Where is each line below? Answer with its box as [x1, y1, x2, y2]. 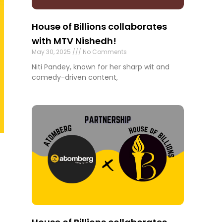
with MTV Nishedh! [32, 34, 117, 47]
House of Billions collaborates [32, 20, 167, 33]
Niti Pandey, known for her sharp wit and [32, 61, 170, 72]
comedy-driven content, [32, 72, 118, 82]
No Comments [81, 47, 127, 56]
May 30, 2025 [32, 47, 73, 56]
